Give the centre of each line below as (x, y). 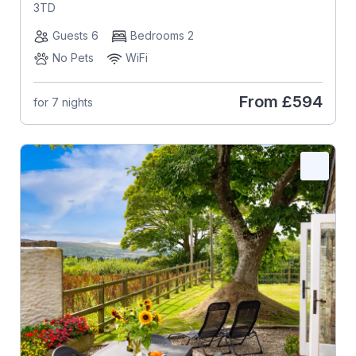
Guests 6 (75, 36)
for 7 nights (63, 102)
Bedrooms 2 (162, 36)
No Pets (73, 58)
